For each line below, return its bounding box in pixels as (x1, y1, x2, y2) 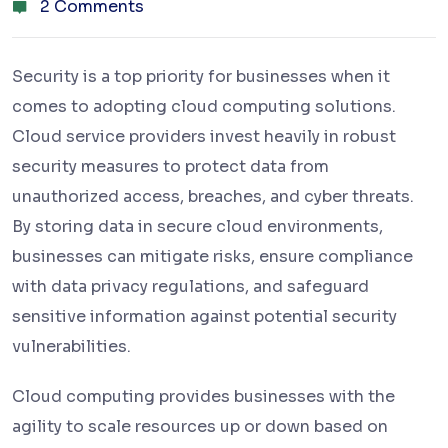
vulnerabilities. (12, 336, 131, 358)
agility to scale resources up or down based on (12, 416, 388, 438)
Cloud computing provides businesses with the (12, 386, 395, 408)
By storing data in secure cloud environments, (12, 216, 383, 238)
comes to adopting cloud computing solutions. (12, 96, 396, 118)
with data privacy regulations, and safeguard (12, 276, 369, 298)
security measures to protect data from (12, 156, 329, 178)
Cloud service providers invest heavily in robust (12, 126, 396, 148)
